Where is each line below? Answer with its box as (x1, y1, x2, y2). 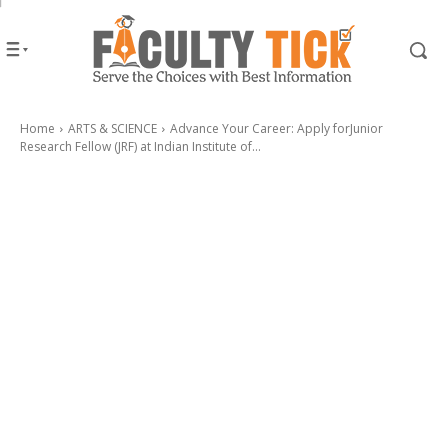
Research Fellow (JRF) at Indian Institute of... (20, 138, 261, 155)
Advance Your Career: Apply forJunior (170, 120, 383, 137)
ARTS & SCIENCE (68, 120, 157, 137)
